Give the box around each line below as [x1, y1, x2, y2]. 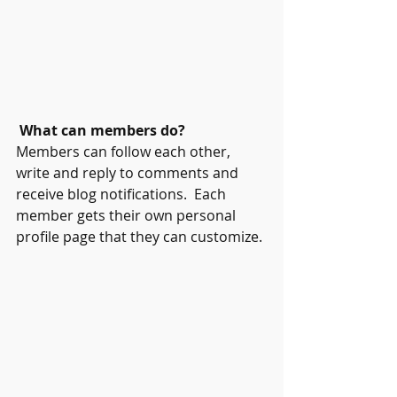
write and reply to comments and [16, 162, 242, 183]
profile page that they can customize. [16, 226, 266, 246]
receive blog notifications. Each [16, 183, 230, 204]
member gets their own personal [16, 205, 239, 225]
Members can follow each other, [16, 141, 234, 161]
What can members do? [19, 120, 189, 140]
